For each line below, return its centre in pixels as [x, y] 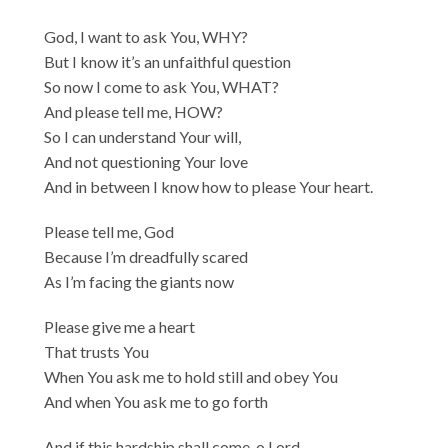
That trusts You [97, 351]
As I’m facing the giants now [139, 281]
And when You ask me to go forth [156, 401]
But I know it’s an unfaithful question [168, 61]
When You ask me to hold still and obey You [191, 376]
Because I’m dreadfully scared [146, 256]
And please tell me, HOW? [134, 111]
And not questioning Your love [146, 161]
